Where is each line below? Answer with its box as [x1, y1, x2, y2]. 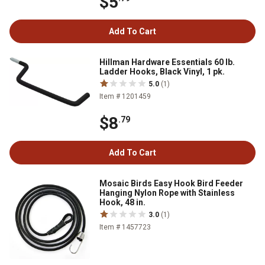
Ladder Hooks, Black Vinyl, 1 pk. [99, 67, 225, 77]
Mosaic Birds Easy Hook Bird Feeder [99, 179, 243, 189]
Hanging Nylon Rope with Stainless [99, 188, 235, 198]
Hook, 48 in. [99, 198, 146, 208]
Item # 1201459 [99, 92, 151, 101]
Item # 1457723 [99, 223, 151, 232]
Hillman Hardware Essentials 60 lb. [99, 57, 235, 67]
